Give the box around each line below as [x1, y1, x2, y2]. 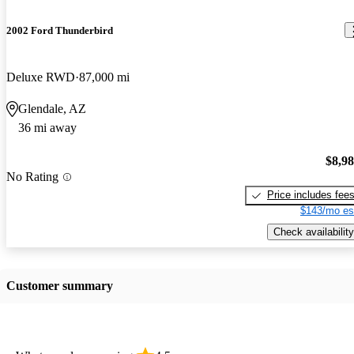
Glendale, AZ [18, 101, 86, 115]
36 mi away [18, 120, 77, 134]
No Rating [6, 170, 58, 184]
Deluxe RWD [6, 70, 75, 84]
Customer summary [6, 278, 113, 292]
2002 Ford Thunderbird [6, 24, 113, 36]
